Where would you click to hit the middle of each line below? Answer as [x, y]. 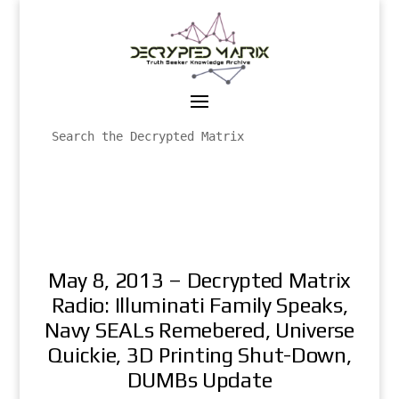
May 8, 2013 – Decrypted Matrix [199, 280]
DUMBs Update [199, 379]
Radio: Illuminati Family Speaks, [199, 305]
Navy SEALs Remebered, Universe [199, 330]
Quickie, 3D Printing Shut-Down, [199, 354]
